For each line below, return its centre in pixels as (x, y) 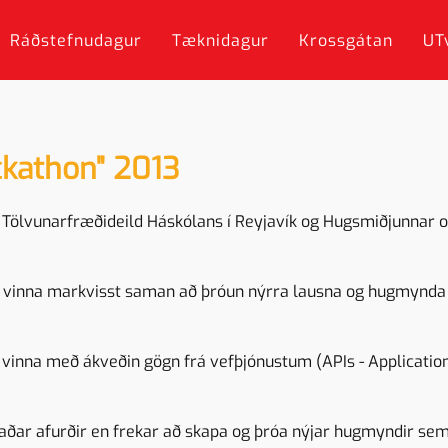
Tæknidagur (220, 40)
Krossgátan (346, 40)
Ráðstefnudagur (76, 40)
